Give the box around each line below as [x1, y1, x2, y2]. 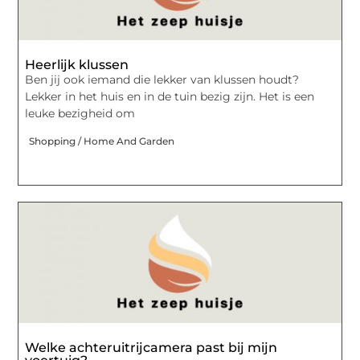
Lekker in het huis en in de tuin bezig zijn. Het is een [25, 89, 315, 104]
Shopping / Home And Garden [29, 134, 175, 147]
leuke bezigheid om [25, 106, 136, 121]
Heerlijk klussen [25, 57, 129, 73]
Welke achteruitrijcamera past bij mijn [25, 339, 278, 355]
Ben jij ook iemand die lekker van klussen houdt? [25, 72, 300, 88]
